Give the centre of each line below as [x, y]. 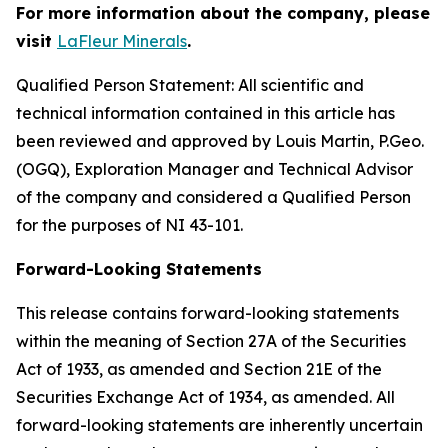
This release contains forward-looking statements [207, 313]
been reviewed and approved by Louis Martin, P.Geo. [220, 141]
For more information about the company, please [223, 13]
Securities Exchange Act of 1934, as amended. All [205, 397]
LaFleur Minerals [122, 41]
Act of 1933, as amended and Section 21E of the [199, 369]
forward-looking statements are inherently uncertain [219, 425]
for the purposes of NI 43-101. [129, 225]
